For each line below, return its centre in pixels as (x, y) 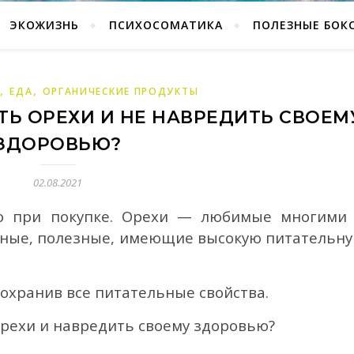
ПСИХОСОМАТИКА (166, 25)
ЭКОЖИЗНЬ (44, 25)
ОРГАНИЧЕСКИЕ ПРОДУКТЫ (121, 91)
